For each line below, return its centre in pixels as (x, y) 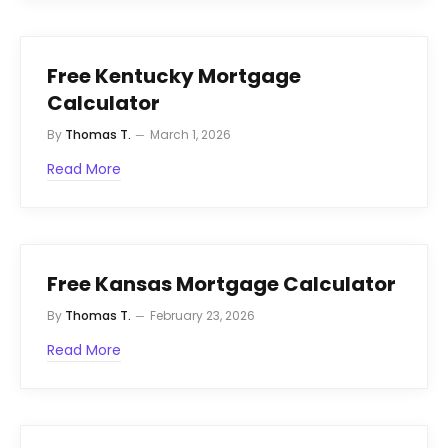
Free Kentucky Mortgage (174, 75)
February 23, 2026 (202, 315)
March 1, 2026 (190, 134)
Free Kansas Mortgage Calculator (221, 283)
